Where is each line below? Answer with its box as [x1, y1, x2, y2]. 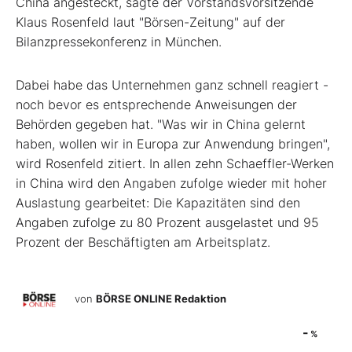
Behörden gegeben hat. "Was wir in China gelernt [16, 116, 306, 133]
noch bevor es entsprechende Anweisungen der [16, 97, 297, 113]
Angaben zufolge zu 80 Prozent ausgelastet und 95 [16, 214, 319, 231]
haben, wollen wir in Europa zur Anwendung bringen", [16, 136, 330, 152]
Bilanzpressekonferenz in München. [16, 34, 222, 50]
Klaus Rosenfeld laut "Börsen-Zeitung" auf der [16, 14, 285, 31]
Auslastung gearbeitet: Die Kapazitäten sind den [16, 195, 300, 211]
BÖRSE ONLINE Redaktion [96, 292, 226, 306]
